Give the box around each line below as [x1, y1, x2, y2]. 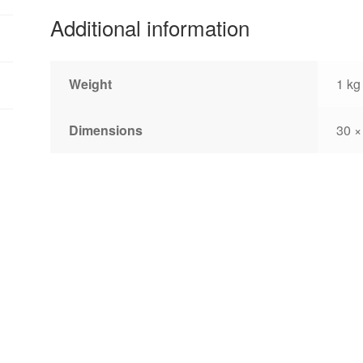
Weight [68, 74, 112, 93]
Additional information [50, 11, 250, 42]
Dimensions [68, 120, 143, 139]
